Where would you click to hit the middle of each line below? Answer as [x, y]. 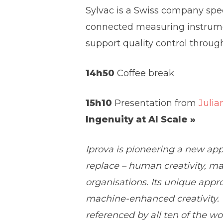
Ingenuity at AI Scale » [141, 119]
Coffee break [145, 73]
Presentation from [156, 103]
